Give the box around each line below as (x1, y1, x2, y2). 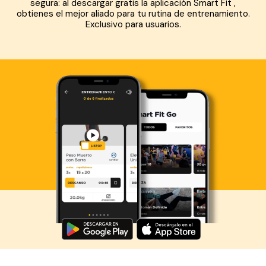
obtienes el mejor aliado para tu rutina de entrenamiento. (16, 7, 250, 20)
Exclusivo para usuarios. (85, 18, 181, 30)
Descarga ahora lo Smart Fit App (66, 194, 199, 206)
